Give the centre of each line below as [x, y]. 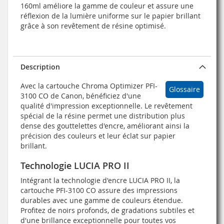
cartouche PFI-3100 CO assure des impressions [99, 190]
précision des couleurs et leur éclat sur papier [98, 135]
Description [40, 66]
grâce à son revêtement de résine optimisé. [93, 25]
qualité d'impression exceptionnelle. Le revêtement [106, 105]
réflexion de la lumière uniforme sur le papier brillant [110, 15]
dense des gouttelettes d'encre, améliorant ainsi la [105, 125]
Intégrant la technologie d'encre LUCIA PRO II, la [100, 180]
